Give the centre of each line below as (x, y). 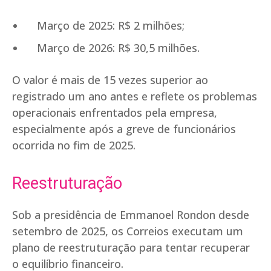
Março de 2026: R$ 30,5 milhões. (112, 48)
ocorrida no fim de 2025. (74, 145)
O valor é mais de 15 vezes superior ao (110, 80)
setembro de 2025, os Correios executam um (128, 231)
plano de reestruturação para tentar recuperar (131, 248)
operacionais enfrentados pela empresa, (115, 113)
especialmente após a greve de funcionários (124, 129)
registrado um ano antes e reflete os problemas (135, 96)
